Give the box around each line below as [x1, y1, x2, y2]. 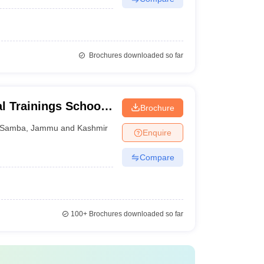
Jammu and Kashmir [31, 123, 108, 133]
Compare [139, 152, 174, 162]
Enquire [142, 127, 171, 137]
